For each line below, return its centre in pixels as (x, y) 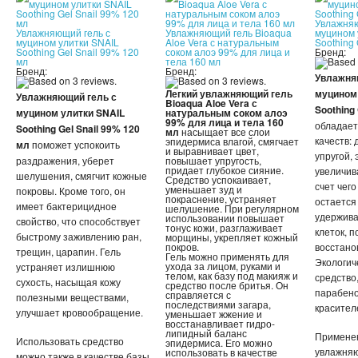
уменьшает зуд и (204, 189)
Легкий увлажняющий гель (229, 94)
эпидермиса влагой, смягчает (232, 141)
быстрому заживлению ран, (79, 237)
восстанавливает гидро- (220, 324)
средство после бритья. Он (227, 285)
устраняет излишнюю (66, 267)
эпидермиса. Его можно (219, 343)
